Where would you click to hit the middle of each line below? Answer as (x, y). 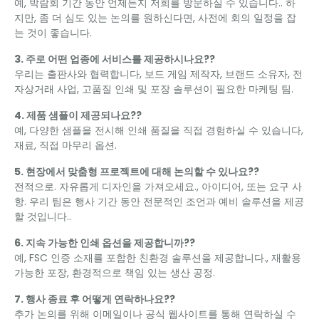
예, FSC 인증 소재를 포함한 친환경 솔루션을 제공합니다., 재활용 (158, 258)
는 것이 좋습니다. (53, 33)
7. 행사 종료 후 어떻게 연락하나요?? (95, 299)
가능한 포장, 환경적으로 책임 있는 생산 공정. (115, 273)
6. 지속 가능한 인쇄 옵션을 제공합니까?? (105, 243)
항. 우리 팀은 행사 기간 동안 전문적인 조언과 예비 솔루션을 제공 (159, 202)
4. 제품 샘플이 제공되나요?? (78, 115)
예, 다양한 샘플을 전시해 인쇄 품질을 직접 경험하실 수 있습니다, (159, 130)
